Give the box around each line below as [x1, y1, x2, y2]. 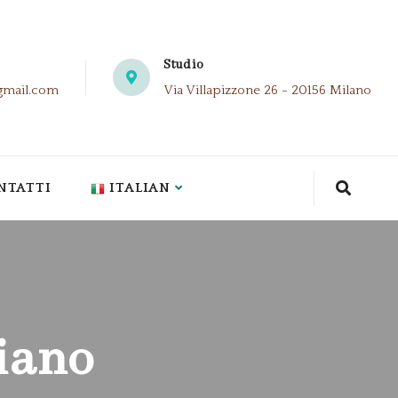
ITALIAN [108, 179, 171, 195]
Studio [163, 57, 203, 74]
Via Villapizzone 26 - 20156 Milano [163, 83, 371, 99]
